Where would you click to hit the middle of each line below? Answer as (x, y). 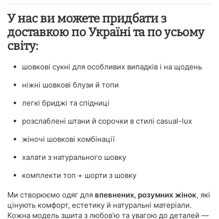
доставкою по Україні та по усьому (106, 32)
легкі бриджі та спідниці (66, 103)
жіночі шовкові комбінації (68, 139)
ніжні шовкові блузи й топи (70, 85)
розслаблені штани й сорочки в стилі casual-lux (107, 121)
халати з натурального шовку (74, 157)
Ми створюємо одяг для (51, 195)
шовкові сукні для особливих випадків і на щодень (112, 66)
